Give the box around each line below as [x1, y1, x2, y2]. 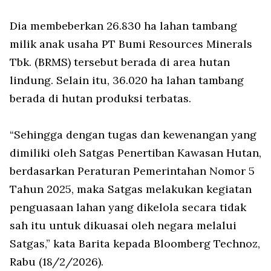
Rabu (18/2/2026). [10, 255, 103, 269]
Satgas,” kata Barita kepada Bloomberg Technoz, [10, 237, 260, 250]
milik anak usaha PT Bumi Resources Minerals [10, 37, 252, 51]
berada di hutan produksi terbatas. [10, 91, 191, 105]
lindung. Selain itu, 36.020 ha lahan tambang [10, 73, 244, 87]
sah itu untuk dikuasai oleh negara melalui [10, 218, 237, 232]
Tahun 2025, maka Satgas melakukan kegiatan [10, 182, 252, 196]
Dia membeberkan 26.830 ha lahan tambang [10, 19, 237, 33]
